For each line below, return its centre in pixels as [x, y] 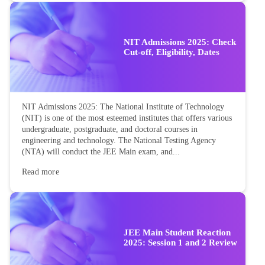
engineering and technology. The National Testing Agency [119, 141]
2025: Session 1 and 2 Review [180, 243]
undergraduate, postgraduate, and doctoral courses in [110, 130]
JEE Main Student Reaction [177, 233]
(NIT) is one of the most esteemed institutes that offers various [127, 118]
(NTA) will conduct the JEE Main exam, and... [101, 152]
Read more [41, 172]
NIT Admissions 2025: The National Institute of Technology [123, 107]
